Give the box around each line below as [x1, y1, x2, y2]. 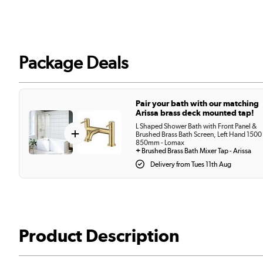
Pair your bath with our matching [136, 98, 259, 108]
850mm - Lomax [136, 138, 184, 147]
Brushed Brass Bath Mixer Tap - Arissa [141, 146, 251, 155]
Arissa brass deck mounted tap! [136, 107, 254, 117]
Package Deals [19, 52, 128, 73]
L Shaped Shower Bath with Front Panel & [136, 122, 257, 130]
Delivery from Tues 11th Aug [149, 160, 231, 168]
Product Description [19, 225, 180, 246]
